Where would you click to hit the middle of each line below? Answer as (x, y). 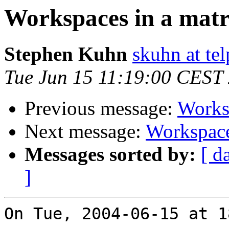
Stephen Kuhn (66, 54)
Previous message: (101, 108)
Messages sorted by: (110, 154)
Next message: (85, 131)
